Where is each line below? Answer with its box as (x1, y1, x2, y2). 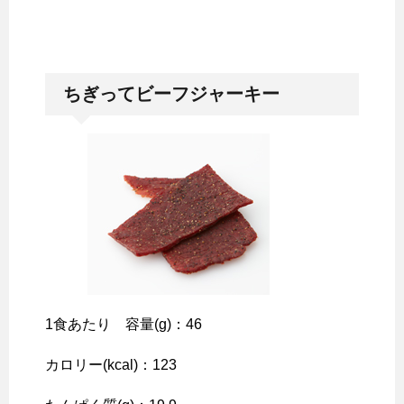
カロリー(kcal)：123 (45, 356, 177, 372)
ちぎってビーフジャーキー (63, 83, 280, 104)
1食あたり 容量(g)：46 (45, 316, 202, 332)
